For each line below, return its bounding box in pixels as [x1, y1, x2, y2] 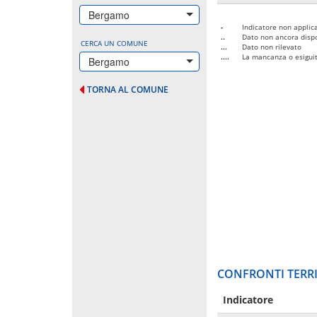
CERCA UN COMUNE [81, 38, 148, 48]
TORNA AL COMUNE [87, 83, 168, 96]
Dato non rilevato [242, 41, 301, 52]
